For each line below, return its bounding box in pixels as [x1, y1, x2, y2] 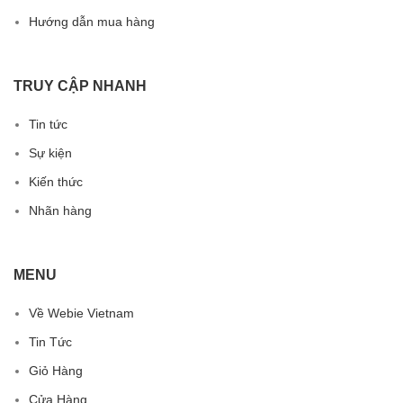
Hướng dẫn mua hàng [29, 14, 155, 30]
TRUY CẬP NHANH [13, 78, 147, 94]
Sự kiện [29, 146, 72, 161]
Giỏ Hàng [29, 363, 83, 379]
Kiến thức [29, 175, 83, 190]
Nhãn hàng [29, 203, 92, 219]
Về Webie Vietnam [29, 306, 134, 321]
